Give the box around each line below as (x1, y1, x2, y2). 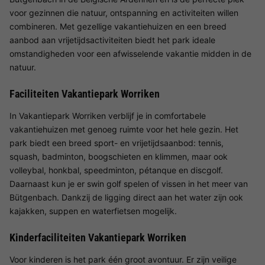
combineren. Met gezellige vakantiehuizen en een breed (9, 21, 227, 31)
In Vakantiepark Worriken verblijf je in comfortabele (9, 111, 206, 121)
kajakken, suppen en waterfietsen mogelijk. (9, 206, 177, 216)
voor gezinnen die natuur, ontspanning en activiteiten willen (9, 8, 238, 18)
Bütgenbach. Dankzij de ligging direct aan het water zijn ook (9, 192, 243, 202)
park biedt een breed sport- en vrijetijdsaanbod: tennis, (9, 138, 224, 148)
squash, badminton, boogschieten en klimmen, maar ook (9, 151, 228, 161)
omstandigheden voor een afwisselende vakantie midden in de (9, 49, 251, 59)
